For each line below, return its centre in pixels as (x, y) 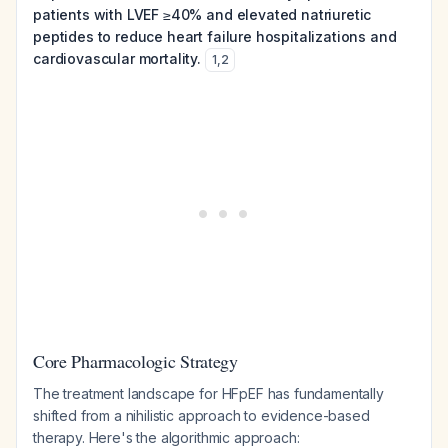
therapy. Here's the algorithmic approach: (166, 437)
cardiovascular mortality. (117, 58)
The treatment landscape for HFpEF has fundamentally (208, 393)
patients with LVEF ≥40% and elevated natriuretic (202, 14)
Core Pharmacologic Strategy (135, 361)
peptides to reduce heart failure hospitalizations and (215, 36)
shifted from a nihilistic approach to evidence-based (201, 415)
